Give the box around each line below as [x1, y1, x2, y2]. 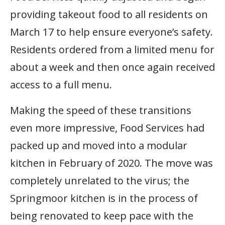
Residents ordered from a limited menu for [10, 43, 214, 57]
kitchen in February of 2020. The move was [10, 156, 213, 170]
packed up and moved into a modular [10, 139, 187, 153]
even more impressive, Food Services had [10, 121, 204, 135]
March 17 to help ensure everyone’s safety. [10, 25, 213, 39]
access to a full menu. [10, 78, 112, 92]
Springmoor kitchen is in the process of [10, 191, 198, 205]
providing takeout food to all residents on [10, 8, 208, 22]
